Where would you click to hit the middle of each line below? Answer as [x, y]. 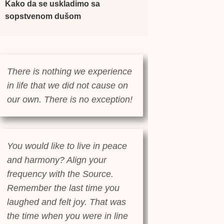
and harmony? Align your [57, 160]
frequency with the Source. [60, 174]
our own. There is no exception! [70, 100]
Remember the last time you [63, 188]
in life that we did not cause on [67, 86]
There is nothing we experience [69, 72]
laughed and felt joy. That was [66, 202]
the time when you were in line [67, 216]
